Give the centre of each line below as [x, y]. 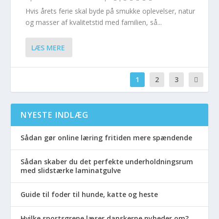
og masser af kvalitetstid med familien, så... [94, 22]
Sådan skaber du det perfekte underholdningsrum [107, 162]
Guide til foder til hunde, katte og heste [89, 195]
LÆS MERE [48, 47]
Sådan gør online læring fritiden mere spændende [107, 138]
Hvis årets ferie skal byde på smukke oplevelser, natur [110, 11]
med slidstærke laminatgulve [71, 171]
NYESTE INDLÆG [55, 115]
